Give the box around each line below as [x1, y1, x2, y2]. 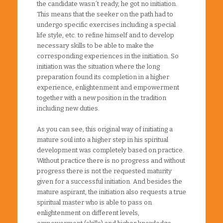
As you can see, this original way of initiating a [37, 125, 173, 133]
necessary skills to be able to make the [37, 41, 154, 49]
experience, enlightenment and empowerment [37, 83, 179, 91]
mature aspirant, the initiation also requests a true [37, 188, 186, 196]
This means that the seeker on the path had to [37, 10, 173, 18]
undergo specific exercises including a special [37, 20, 176, 28]
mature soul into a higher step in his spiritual [37, 135, 168, 143]
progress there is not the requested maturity [37, 167, 172, 175]
